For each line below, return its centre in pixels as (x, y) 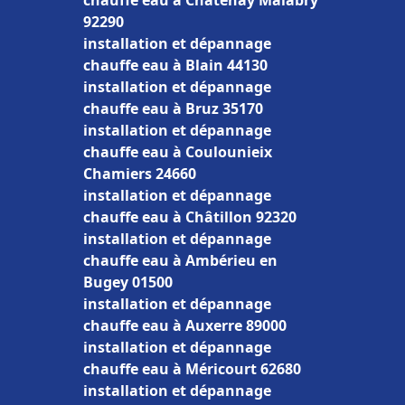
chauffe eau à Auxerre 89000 (185, 325)
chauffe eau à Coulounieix (178, 152)
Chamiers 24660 (140, 174)
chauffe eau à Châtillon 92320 (190, 217)
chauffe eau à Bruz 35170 (173, 108)
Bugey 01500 (128, 282)
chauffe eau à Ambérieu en (180, 260)
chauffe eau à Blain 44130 (175, 65)
